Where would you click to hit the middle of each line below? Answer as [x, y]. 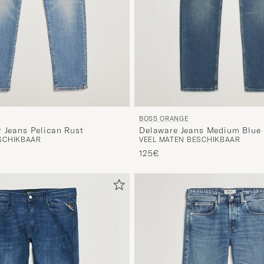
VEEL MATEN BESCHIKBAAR [190, 140]
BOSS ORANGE [164, 119]
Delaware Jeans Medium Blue [200, 131]
